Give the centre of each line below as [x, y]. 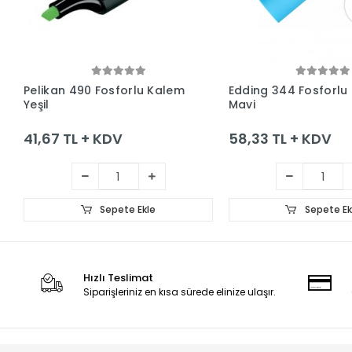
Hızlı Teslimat [119, 277]
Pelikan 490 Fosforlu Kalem [104, 90]
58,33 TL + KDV [280, 139]
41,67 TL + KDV [73, 139]
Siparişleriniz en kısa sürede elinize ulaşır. [180, 291]
